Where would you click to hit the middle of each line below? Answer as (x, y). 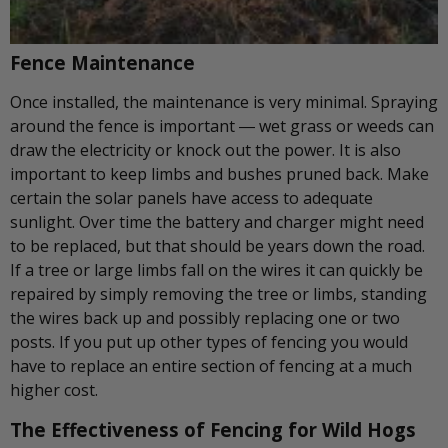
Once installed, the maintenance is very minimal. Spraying (224, 102)
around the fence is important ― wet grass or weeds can (222, 126)
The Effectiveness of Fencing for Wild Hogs (213, 430)
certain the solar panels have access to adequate (191, 198)
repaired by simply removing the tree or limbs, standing (218, 294)
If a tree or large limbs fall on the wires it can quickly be (216, 270)
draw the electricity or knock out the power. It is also (205, 150)
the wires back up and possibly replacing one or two (205, 318)
